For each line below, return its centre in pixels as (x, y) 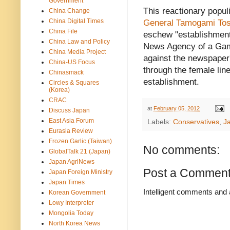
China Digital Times (76, 21)
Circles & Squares (74, 82)
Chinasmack (66, 72)
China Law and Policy (79, 41)
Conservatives (196, 122)
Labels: (160, 122)
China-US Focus (72, 62)
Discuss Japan (69, 110)
